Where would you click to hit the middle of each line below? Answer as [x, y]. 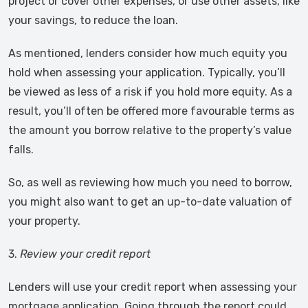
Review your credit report [85, 254]
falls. [21, 150]
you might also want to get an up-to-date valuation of [150, 202]
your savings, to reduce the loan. [93, 20]
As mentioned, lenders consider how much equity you [148, 53]
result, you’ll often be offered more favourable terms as [151, 111]
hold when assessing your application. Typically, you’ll [147, 73]
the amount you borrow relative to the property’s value [150, 130]
